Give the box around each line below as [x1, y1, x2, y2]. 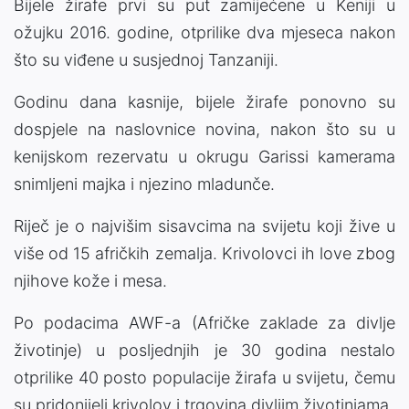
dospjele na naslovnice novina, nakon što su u [14, 119, 395, 139]
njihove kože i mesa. [14, 270, 167, 290]
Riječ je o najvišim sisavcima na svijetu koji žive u [14, 215, 395, 236]
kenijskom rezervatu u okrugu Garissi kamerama [14, 146, 395, 166]
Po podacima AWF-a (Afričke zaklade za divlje [14, 312, 395, 332]
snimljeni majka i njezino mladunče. [14, 173, 275, 194]
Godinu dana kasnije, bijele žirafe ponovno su [14, 91, 395, 111]
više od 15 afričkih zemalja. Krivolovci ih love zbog [14, 243, 395, 263]
